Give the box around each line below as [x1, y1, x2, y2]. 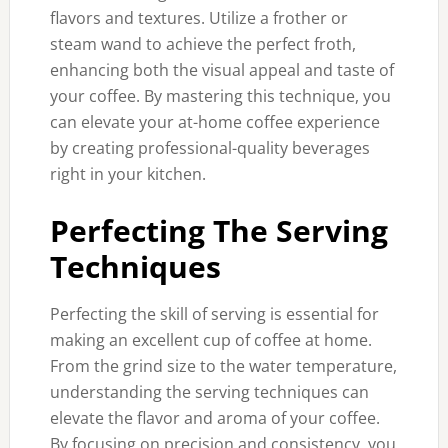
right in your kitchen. [49, 163, 206, 185]
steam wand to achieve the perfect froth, [49, 33, 356, 55]
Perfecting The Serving [49, 210, 388, 251]
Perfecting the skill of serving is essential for [49, 303, 379, 325]
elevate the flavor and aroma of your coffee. [49, 407, 380, 429]
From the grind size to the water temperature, [49, 355, 397, 377]
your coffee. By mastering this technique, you [49, 85, 391, 107]
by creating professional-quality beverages [49, 137, 370, 159]
